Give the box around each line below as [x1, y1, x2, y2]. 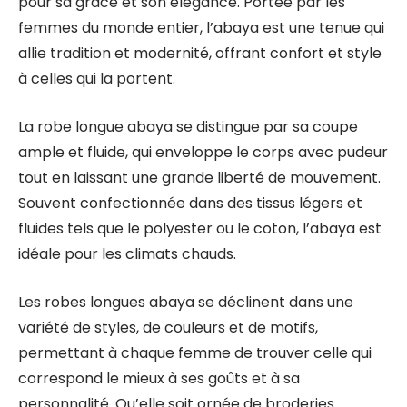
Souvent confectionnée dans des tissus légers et [18, 193, 362, 213]
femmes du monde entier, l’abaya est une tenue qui [18, 17, 384, 38]
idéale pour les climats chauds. [18, 243, 236, 264]
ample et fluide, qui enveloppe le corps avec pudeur [18, 142, 388, 163]
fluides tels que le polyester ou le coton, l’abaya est [18, 218, 382, 239]
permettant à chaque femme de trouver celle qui [18, 342, 372, 363]
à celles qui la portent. [18, 68, 175, 89]
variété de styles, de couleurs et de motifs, [18, 317, 318, 338]
